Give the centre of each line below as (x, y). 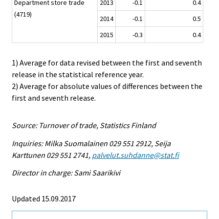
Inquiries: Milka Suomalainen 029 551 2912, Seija (91, 143)
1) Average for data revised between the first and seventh (107, 62)
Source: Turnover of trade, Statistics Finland (84, 125)
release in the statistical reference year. (78, 74)
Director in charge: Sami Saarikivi (66, 173)
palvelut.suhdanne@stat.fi (135, 155)
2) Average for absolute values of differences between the (107, 86)
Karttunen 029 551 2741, (52, 155)
